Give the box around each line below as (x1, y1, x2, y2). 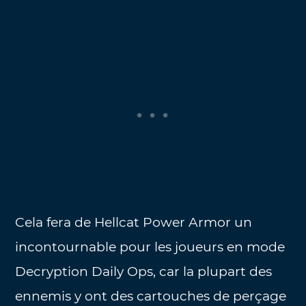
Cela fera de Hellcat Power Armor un (15, 214, 253, 231)
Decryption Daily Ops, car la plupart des (15, 264, 273, 280)
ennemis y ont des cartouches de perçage (15, 288, 287, 305)
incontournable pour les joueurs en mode (15, 239, 286, 255)
